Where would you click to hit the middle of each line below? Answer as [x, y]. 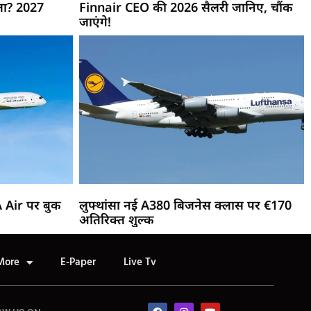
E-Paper [78, 263]
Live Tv [140, 263]
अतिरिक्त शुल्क [116, 220]
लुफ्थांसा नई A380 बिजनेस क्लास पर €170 [185, 205]
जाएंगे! [95, 22]
